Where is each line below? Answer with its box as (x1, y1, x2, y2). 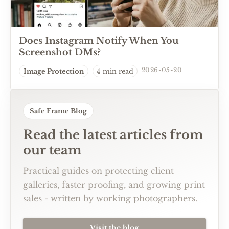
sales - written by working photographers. (23, 193, 197, 203)
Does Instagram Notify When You (19, 35, 178, 47)
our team (23, 143, 82, 157)
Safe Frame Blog (30, 106, 87, 116)
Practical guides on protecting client (23, 166, 174, 176)
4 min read (97, 66, 133, 76)
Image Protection (24, 66, 84, 76)
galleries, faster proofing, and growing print (23, 179, 205, 190)
